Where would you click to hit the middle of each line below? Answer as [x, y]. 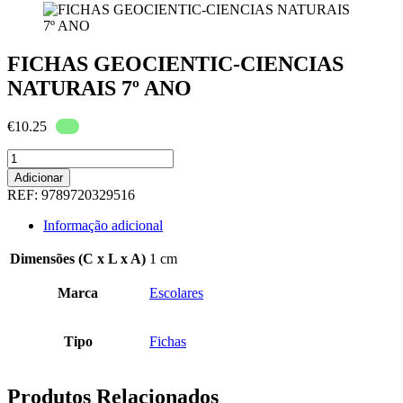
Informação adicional [103, 225]
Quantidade [39, 156]
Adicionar [39, 177]
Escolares [176, 292]
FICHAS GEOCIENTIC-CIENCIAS [175, 63]
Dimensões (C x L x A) [78, 258]
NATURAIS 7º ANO [99, 88]
